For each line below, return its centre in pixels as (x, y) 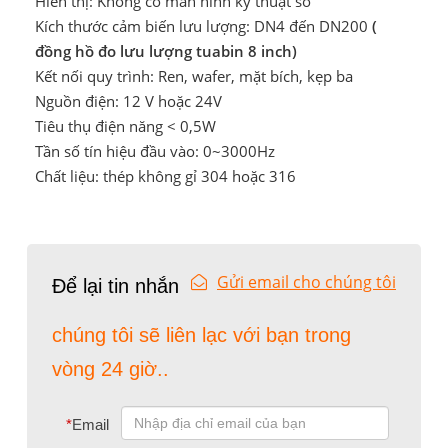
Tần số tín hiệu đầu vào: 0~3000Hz (154, 151)
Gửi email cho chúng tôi (306, 282)
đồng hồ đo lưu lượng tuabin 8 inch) (165, 51)
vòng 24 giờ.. (110, 369)
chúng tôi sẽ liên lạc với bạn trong (201, 335)
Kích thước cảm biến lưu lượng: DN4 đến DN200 (203, 26)
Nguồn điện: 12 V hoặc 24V (128, 101)
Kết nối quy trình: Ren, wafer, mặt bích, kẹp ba (193, 76)
